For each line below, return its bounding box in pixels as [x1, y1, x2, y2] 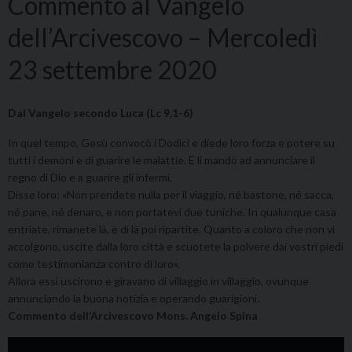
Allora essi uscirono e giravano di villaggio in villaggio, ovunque [8, 273, 309, 288]
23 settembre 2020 [8, 53, 217, 85]
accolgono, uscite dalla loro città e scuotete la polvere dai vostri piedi [8, 239, 343, 253]
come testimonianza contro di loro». [8, 256, 180, 270]
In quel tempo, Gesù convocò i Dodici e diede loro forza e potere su [8, 135, 335, 149]
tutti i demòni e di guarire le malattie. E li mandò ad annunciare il [8, 152, 315, 167]
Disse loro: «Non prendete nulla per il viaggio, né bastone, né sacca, [8, 187, 334, 201]
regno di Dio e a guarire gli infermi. [8, 170, 172, 184]
